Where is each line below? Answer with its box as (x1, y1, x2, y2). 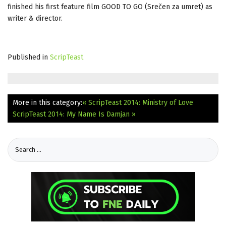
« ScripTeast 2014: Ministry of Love (82, 98, 193, 107)
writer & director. (8, 14, 63, 23)
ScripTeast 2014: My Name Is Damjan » (13, 109, 136, 119)
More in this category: (13, 98, 82, 107)
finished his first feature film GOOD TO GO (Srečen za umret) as (8, 2, 212, 11)
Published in (8, 52, 48, 62)
